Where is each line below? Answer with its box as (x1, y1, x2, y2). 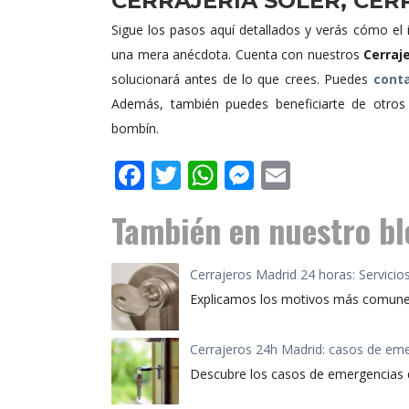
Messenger (254, 155, 404, 195)
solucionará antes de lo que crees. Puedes (111, 70, 373, 89)
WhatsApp (217, 155, 358, 195)
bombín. (111, 120, 159, 138)
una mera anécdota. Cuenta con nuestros (111, 46, 364, 64)
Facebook (144, 155, 273, 195)
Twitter (181, 155, 278, 195)
